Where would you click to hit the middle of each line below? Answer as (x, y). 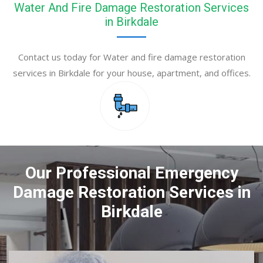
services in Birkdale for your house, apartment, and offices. (131, 73)
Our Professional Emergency (131, 173)
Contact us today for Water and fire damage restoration (131, 57)
